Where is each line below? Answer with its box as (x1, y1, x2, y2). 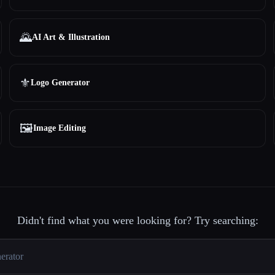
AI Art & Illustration (31, 33, 110, 42)
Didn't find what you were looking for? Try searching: (17, 214, 258, 227)
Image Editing (33, 123, 86, 133)
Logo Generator (30, 78, 90, 87)
